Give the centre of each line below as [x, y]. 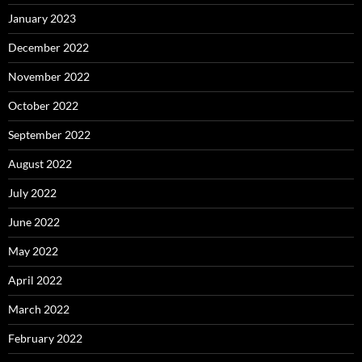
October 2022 [43, 105]
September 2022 [49, 135]
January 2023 [42, 18]
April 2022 [35, 280]
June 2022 [34, 222]
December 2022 [48, 47]
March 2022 [39, 309]
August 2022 [40, 164]
